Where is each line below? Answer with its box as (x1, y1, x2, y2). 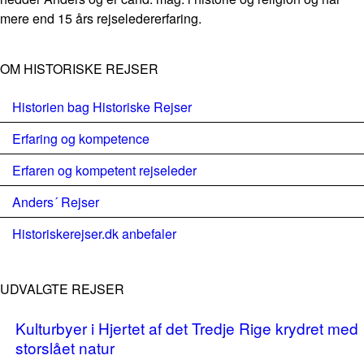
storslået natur (15, 336, 115, 358)
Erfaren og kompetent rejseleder (12, 161, 197, 180)
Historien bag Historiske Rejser (12, 97, 192, 116)
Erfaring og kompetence (12, 129, 149, 148)
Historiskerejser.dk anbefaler (12, 224, 176, 243)
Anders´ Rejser (12, 193, 99, 211)
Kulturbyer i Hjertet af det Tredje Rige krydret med (15, 317, 358, 339)
